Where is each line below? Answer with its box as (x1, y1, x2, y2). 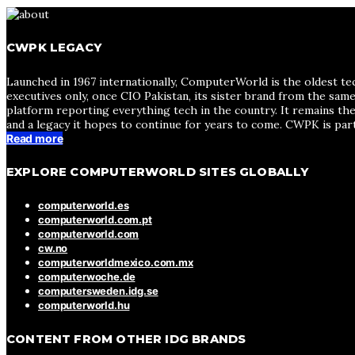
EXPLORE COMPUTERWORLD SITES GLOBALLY (6, 164, 309, 179)
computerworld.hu (38, 299, 130, 312)
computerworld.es (38, 199, 129, 212)
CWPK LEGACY (6, 40, 102, 55)
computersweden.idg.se (38, 284, 158, 298)
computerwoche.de (38, 270, 136, 284)
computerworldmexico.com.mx (38, 256, 193, 269)
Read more (6, 131, 63, 145)
